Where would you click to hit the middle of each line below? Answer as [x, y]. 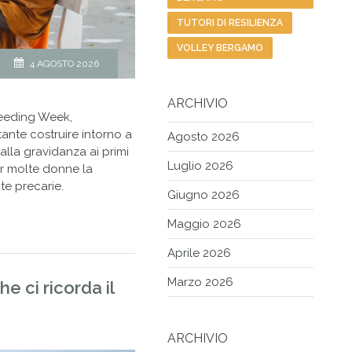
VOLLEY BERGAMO [220, 48]
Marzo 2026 [201, 282]
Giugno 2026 [204, 195]
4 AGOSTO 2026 [64, 64]
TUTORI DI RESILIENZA [230, 23]
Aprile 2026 [200, 253]
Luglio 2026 [201, 166]
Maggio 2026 [205, 224]
